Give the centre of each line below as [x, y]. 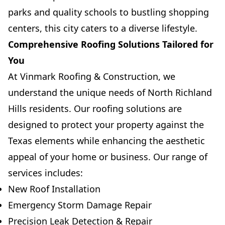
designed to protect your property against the [106, 125]
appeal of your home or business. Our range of [108, 157]
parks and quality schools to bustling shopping [108, 12]
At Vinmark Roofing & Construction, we [92, 76]
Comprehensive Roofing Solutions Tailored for [111, 44]
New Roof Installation [54, 189]
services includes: [45, 173]
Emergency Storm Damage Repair [80, 205]
